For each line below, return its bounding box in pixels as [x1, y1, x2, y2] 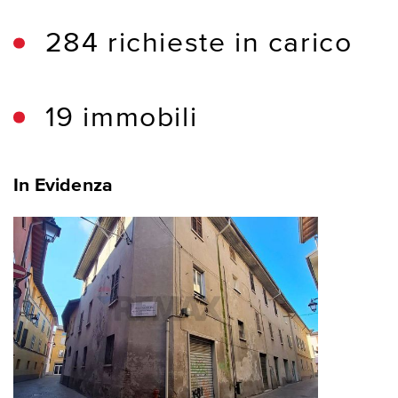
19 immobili [44, 104, 198, 133]
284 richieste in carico [44, 29, 353, 59]
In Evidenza [13, 175, 114, 195]
